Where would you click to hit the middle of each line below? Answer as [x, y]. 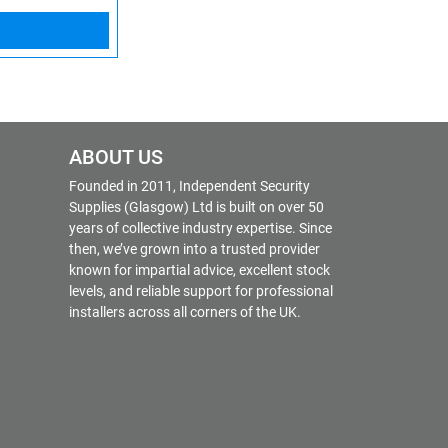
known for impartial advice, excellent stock [199, 269]
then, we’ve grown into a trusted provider [194, 248]
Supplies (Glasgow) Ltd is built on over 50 [196, 206]
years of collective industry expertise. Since [200, 227]
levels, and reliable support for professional [201, 290]
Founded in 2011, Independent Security [189, 185]
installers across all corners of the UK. [185, 311]
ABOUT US [116, 157]
